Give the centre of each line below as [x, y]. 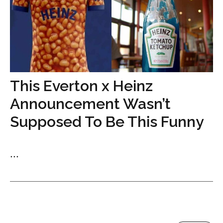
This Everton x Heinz [81, 86]
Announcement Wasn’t [90, 104]
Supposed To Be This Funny [107, 121]
